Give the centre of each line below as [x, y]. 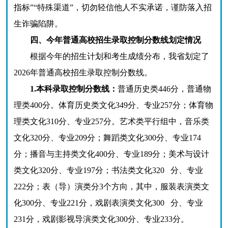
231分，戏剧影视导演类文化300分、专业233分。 [101, 219]
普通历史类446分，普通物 [164, 89]
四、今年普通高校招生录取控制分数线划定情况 [116, 40]
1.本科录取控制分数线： [74, 89]
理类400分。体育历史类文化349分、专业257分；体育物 [113, 105]
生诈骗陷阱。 [38, 24]
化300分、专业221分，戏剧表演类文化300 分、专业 [108, 203]
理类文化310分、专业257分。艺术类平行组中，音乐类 [111, 121]
